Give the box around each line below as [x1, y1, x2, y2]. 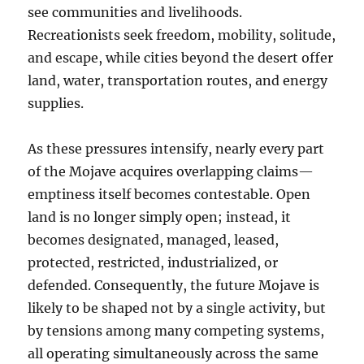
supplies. [28, 95, 84, 112]
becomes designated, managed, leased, [28, 232, 279, 249]
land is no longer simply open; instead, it [28, 209, 292, 226]
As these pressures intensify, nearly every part [28, 141, 325, 158]
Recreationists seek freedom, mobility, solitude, [28, 27, 336, 44]
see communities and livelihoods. [28, 4, 243, 21]
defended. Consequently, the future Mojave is [28, 277, 320, 294]
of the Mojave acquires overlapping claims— [28, 163, 314, 180]
